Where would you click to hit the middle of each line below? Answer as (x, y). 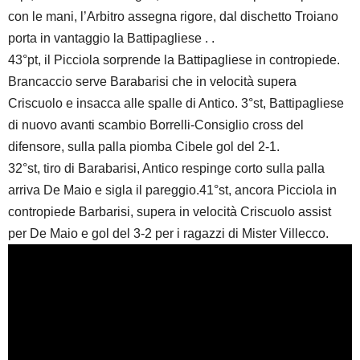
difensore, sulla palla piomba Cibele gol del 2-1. (144, 147)
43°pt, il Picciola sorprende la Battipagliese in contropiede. (174, 60)
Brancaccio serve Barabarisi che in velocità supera (152, 82)
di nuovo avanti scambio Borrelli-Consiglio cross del (156, 125)
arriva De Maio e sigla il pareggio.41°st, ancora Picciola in (172, 190)
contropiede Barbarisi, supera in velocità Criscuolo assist (170, 212)
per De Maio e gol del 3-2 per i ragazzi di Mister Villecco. (168, 234)
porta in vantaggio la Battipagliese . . (111, 39)
